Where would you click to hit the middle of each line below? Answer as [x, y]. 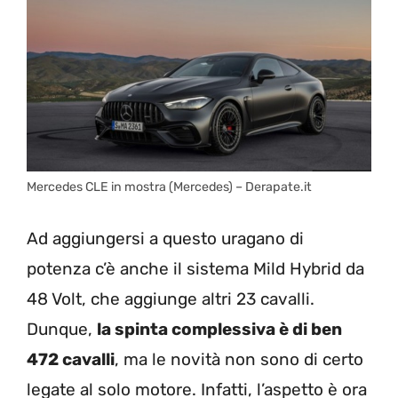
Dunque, [62, 329]
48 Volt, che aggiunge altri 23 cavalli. [171, 298]
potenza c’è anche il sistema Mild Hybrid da [195, 268]
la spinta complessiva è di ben [219, 329]
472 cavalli [71, 359]
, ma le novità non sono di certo [239, 359]
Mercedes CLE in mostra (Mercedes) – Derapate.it [169, 187]
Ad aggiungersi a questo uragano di [165, 238]
